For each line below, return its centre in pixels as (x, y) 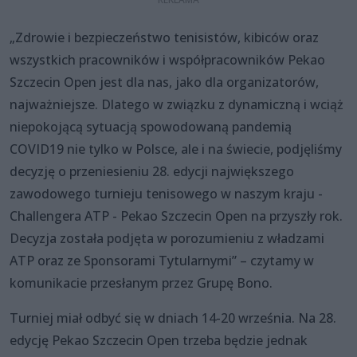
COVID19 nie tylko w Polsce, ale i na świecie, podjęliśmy (176, 149)
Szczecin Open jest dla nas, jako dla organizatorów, (164, 82)
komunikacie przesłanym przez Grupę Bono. (141, 282)
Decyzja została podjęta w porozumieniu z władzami (167, 238)
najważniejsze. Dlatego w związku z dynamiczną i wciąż (177, 104)
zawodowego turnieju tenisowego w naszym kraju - (166, 193)
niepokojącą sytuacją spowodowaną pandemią (151, 126)
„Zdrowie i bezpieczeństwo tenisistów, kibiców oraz (164, 37)
